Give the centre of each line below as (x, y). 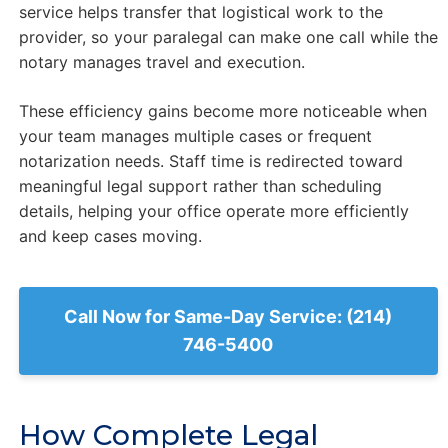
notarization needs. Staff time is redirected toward (210, 161)
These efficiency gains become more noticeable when (222, 111)
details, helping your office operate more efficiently (213, 211)
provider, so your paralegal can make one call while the (228, 37)
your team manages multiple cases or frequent (195, 136)
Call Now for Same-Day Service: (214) (228, 317)
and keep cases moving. (110, 236)
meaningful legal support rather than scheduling (200, 186)
